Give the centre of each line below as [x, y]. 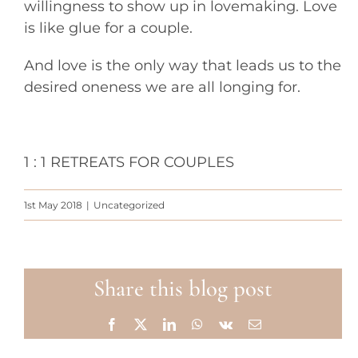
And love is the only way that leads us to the [182, 66]
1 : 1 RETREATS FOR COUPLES [129, 163]
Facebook [142, 324]
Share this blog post [183, 288]
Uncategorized [129, 205]
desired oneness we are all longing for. [162, 88]
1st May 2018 [53, 205]
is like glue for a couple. [108, 28]
